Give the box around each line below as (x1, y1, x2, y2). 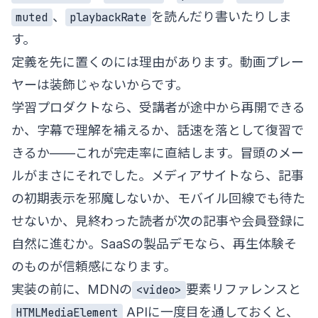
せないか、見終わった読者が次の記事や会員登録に (11, 213, 305, 229)
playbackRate (70, 9, 147, 25)
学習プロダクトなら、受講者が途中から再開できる (11, 99, 305, 115)
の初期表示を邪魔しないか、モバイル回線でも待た (11, 190, 305, 206)
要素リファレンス (185, 281, 288, 297)
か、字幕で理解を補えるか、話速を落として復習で (11, 122, 304, 138)
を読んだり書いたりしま (150, 9, 292, 24)
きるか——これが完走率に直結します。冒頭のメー (11, 145, 304, 160)
